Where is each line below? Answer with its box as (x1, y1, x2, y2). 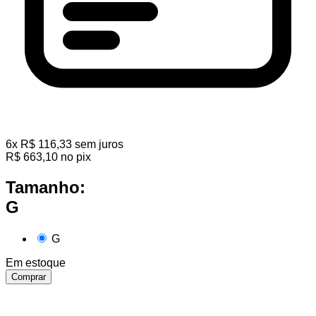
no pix (61, 151, 91, 164)
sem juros (75, 138, 123, 151)
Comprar (11, 272, 46, 283)
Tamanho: (6, 178, 85, 197)
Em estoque (6, 257, 66, 269)
